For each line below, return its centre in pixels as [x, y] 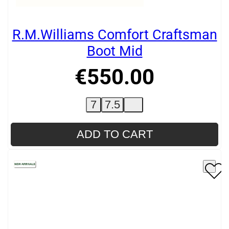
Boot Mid [114, 51]
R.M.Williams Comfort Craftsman [114, 35]
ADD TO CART [114, 134]
